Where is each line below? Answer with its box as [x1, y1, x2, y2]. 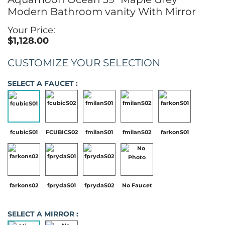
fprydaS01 [47, 182, 76, 189]
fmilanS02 [123, 129, 151, 136]
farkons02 [10, 182, 38, 189]
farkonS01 [160, 129, 189, 136]
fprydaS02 [84, 182, 114, 189]
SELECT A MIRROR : [8, 209, 78, 219]
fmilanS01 [85, 129, 113, 136]
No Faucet [122, 182, 152, 189]
